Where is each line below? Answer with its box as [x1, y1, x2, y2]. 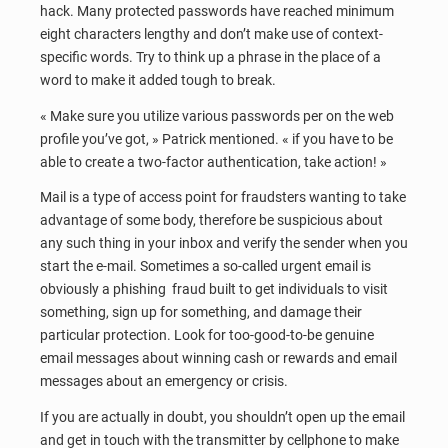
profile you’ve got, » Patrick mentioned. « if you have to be [40, 130, 393, 147]
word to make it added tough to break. [40, 72, 276, 89]
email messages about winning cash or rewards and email [40, 350, 397, 367]
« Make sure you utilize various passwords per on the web [40, 107, 394, 124]
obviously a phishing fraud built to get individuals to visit [40, 281, 388, 298]
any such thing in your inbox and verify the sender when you [40, 235, 408, 252]
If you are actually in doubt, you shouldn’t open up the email [40, 408, 405, 425]
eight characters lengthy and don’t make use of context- [40, 26, 383, 43]
